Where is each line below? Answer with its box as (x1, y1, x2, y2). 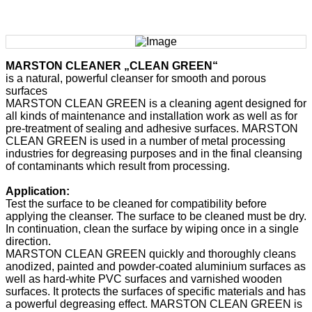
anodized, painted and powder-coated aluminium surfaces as (6, 260, 306, 272)
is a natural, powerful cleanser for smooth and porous (6, 72, 266, 84)
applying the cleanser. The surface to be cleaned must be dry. (6, 210, 306, 222)
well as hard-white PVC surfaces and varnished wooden (6, 273, 282, 285)
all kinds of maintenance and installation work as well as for (6, 110, 297, 122)
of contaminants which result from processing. (6, 160, 230, 172)
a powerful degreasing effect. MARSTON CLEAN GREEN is (6, 298, 302, 310)
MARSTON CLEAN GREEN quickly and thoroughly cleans (6, 248, 296, 260)
